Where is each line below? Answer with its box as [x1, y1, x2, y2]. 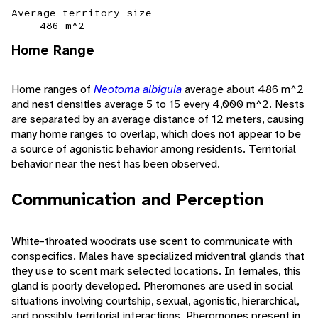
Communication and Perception [11, 188, 263, 212]
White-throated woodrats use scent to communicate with [11, 234, 292, 249]
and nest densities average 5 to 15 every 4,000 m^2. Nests [11, 97, 305, 112]
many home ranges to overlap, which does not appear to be [11, 126, 301, 142]
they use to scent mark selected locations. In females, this [11, 263, 301, 279]
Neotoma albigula [94, 82, 185, 97]
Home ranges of [11, 82, 94, 97]
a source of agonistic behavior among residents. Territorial [11, 141, 296, 157]
